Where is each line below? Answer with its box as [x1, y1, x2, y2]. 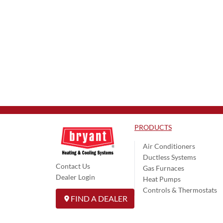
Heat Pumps [143, 174, 181, 183]
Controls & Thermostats [143, 185, 217, 194]
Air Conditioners [143, 141, 195, 150]
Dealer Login [56, 173, 95, 181]
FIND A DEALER [71, 194, 127, 203]
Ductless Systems [143, 152, 196, 161]
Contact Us [56, 162, 90, 170]
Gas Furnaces [143, 163, 184, 172]
